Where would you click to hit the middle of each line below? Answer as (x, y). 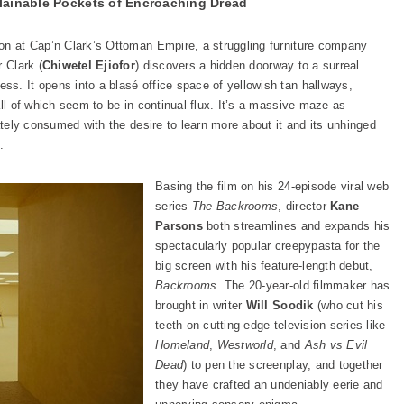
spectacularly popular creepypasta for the (268, 246)
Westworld (245, 345)
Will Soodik (280, 305)
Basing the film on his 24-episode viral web (272, 186)
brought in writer (201, 305)
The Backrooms (235, 206)
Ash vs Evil (336, 345)
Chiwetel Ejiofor (88, 65)
